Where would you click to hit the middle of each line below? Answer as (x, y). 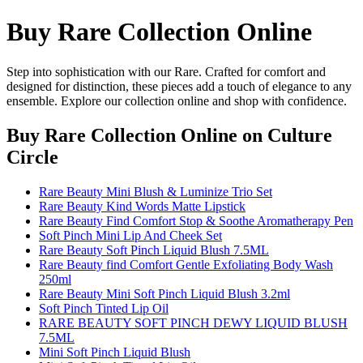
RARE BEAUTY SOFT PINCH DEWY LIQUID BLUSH (193, 322)
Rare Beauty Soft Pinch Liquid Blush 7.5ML (154, 250)
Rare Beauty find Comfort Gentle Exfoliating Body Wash (186, 264)
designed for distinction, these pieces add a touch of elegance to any (179, 86)
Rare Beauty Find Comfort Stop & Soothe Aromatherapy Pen (196, 220)
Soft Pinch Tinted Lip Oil (104, 308)
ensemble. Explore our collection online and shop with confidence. (177, 100)
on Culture (285, 135)
